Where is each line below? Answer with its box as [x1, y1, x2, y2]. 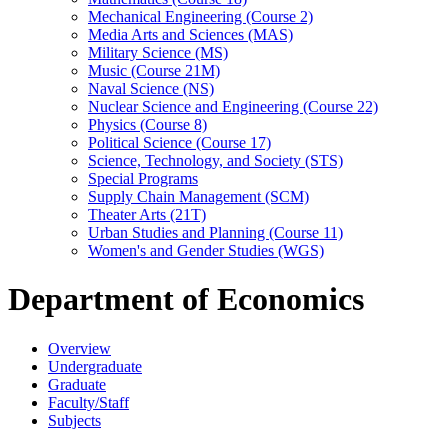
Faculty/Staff [48, 393, 129, 411]
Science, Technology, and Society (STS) [88, 152, 343, 169]
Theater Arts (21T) [88, 206, 206, 223]
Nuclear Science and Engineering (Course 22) [88, 98, 378, 115]
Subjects [48, 411, 101, 429]
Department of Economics [8, 281, 364, 318]
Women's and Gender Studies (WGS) [88, 242, 324, 259]
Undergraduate [48, 357, 142, 375]
